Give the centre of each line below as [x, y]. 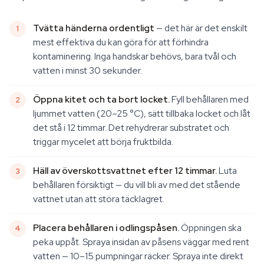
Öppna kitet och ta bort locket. [101, 99]
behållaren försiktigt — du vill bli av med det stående [137, 185]
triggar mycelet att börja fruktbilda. [103, 142]
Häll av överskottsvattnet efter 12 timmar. [125, 171]
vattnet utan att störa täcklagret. [99, 199]
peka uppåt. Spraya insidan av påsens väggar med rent [141, 242]
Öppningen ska [210, 228]
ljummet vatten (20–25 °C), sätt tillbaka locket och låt [142, 113]
